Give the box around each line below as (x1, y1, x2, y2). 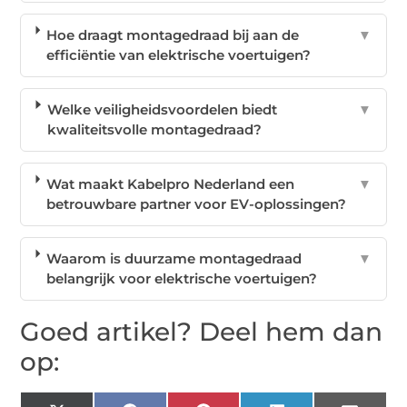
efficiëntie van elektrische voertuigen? (46, 46, 312, 65)
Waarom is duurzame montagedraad (46, 250, 303, 268)
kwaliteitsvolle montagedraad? (47, 121, 263, 139)
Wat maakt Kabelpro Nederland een (45, 175, 294, 194)
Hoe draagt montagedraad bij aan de (46, 26, 300, 45)
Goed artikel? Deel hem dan (20, 316, 383, 348)
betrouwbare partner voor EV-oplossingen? (45, 195, 346, 213)
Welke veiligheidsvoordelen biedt (47, 101, 278, 119)
